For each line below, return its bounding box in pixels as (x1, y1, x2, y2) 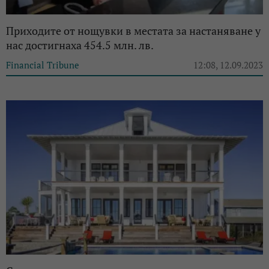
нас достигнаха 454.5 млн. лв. (6, 38, 154, 53)
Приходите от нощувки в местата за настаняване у (6, 23, 261, 38)
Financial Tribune (6, 59, 79, 71)
